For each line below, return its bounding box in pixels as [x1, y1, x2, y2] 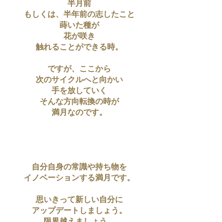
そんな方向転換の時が [40, 97, 119, 107]
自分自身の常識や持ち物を [32, 163, 127, 172]
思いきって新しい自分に [36, 195, 123, 205]
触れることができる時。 [36, 43, 123, 53]
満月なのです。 [52, 108, 107, 118]
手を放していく [52, 86, 107, 96]
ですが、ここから [48, 64, 111, 74]
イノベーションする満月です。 [24, 173, 135, 183]
